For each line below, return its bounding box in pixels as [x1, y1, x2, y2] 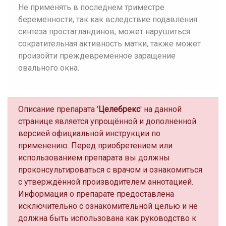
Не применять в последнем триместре [18, 3, 164, 12]
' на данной [140, 104, 182, 114]
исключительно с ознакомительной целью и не [18, 201, 198, 211]
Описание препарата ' [18, 104, 98, 114]
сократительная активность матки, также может [18, 39, 201, 48]
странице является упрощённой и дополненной [18, 117, 196, 126]
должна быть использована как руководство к [18, 213, 196, 223]
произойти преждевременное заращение [18, 51, 176, 61]
